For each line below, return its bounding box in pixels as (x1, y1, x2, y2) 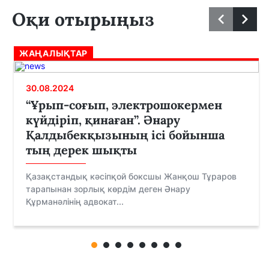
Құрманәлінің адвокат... (26, 196, 124, 207)
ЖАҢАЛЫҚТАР (19, 48, 88, 59)
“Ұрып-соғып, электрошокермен (26, 97, 222, 113)
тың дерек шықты (26, 142, 137, 158)
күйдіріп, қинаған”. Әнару (26, 112, 180, 128)
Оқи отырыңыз (12, 8, 154, 31)
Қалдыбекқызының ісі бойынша (26, 127, 225, 143)
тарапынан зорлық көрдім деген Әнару (26, 184, 190, 195)
